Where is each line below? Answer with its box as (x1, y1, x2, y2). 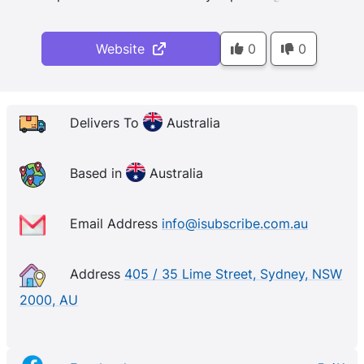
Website (95, 41, 153, 57)
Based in (70, 165, 126, 182)
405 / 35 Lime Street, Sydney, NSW (124, 266, 342, 283)
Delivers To (70, 115, 143, 132)
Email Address (70, 215, 162, 232)
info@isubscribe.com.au (162, 215, 308, 232)
